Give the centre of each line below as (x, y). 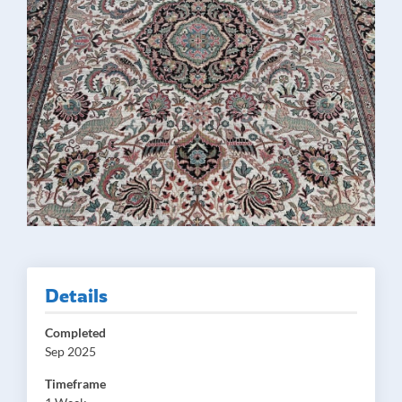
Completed (75, 332)
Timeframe (75, 384)
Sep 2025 (70, 351)
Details (76, 296)
